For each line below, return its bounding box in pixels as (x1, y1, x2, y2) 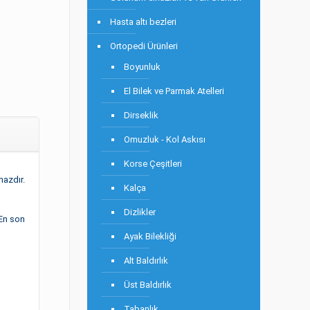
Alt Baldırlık (124, 255, 168, 266)
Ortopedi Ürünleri (110, 41, 178, 51)
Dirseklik (124, 110, 158, 120)
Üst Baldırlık (124, 280, 172, 290)
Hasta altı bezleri (110, 17, 176, 27)
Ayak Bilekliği (124, 231, 176, 241)
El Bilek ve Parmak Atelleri (124, 86, 224, 96)
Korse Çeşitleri (124, 158, 182, 169)
